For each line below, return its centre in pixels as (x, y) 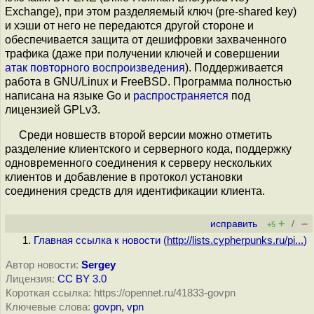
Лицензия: (30, 279)
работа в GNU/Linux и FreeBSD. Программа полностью (148, 82)
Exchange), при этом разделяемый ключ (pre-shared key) (151, 12)
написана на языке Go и (69, 96)
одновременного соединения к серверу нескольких (138, 163)
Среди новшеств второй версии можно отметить (145, 135)
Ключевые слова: (48, 307)
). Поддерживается (234, 68)
